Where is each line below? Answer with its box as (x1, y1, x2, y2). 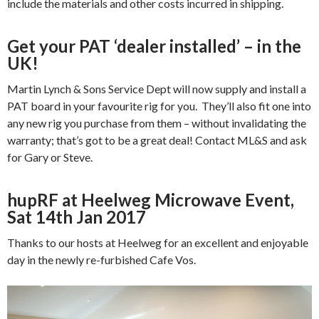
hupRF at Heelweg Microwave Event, (7, 189, 294, 211)
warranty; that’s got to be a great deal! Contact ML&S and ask (7, 133, 307, 147)
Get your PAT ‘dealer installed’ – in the (7, 36, 301, 57)
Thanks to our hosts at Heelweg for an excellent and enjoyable (7, 236, 308, 250)
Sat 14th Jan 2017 (7, 206, 146, 228)
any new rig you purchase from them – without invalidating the (7, 116, 306, 130)
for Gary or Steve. (7, 150, 93, 164)
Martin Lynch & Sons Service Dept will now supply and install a (7, 82, 306, 96)
